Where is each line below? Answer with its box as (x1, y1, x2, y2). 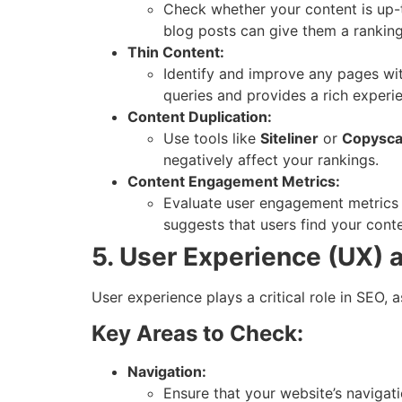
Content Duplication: (127, 108, 272, 127)
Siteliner (260, 129, 319, 148)
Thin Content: (127, 43, 224, 62)
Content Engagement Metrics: (127, 172, 340, 191)
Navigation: (127, 362, 206, 380)
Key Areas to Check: (92, 319, 303, 346)
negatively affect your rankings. (163, 151, 379, 170)
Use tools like (163, 129, 260, 148)
